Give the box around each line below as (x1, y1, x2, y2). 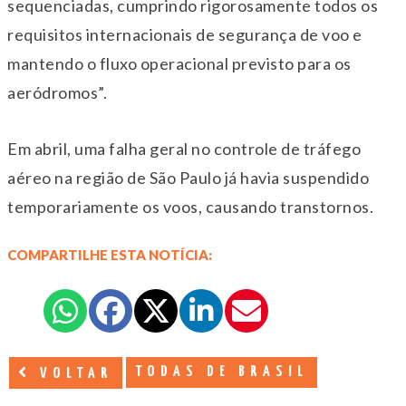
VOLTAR (32, 365, 113, 382)
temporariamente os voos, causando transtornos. (7, 196, 373, 217)
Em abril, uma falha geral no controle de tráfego (7, 138, 361, 159)
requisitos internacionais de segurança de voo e (7, 24, 362, 44)
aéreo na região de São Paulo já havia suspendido (7, 167, 369, 188)
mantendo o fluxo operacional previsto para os (7, 53, 352, 73)
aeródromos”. (7, 82, 107, 102)
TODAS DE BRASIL (135, 363, 308, 380)
